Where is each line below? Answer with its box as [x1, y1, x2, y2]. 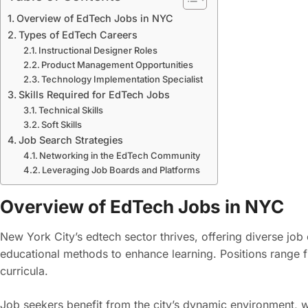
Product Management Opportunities [41, 59, 194, 70]
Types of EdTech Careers [18, 29, 137, 41]
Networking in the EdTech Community [39, 150, 201, 161]
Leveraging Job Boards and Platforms [42, 164, 201, 175]
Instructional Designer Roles [38, 45, 158, 56]
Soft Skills [41, 119, 82, 130]
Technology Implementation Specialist [41, 74, 203, 85]
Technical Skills [38, 104, 104, 115]
